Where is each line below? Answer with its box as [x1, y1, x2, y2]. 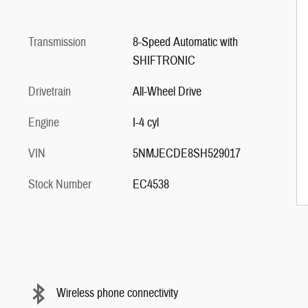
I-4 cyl [132, 114, 159, 131]
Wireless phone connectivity [56, 285, 178, 301]
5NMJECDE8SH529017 [132, 145, 241, 162]
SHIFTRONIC [132, 52, 195, 69]
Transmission [28, 34, 86, 50]
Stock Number [28, 176, 91, 192]
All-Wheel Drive [132, 83, 201, 100]
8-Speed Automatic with [132, 34, 238, 50]
